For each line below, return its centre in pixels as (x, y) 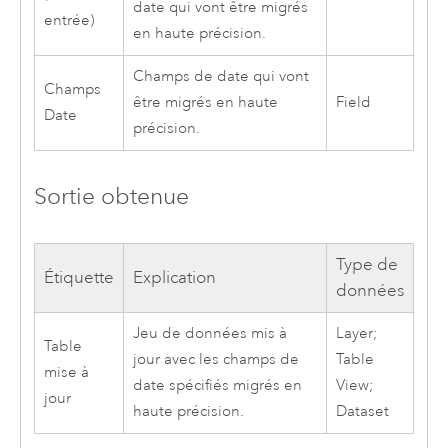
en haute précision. (199, 34)
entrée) (69, 21)
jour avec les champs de (215, 359)
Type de (366, 264)
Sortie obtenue (111, 196)
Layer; (356, 333)
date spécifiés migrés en (217, 385)
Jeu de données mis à (209, 333)
